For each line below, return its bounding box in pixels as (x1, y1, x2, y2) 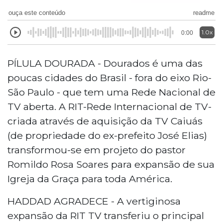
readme (193, 8, 215, 16)
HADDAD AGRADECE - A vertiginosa (7, 195, 181, 207)
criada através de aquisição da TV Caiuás (7, 114, 203, 127)
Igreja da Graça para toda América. (7, 172, 172, 185)
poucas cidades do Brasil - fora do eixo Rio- (7, 71, 212, 84)
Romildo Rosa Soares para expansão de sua (7, 158, 215, 170)
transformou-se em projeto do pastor (7, 143, 186, 156)
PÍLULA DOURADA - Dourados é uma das (7, 57, 203, 69)
